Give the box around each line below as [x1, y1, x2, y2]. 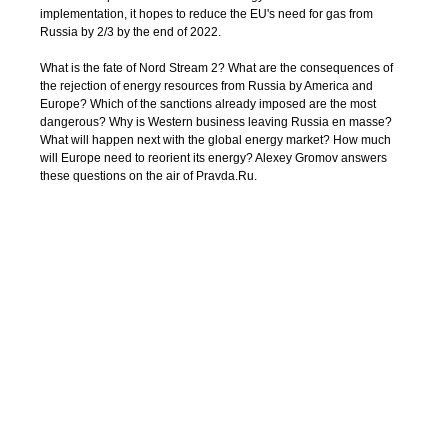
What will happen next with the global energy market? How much [40, 133, 391, 147]
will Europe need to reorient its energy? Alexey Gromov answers [40, 151, 387, 165]
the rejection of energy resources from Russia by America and [40, 79, 373, 93]
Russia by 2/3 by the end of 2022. [40, 25, 221, 39]
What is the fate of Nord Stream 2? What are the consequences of [40, 61, 393, 75]
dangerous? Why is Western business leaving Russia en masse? [40, 115, 392, 129]
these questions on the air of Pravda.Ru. [40, 169, 257, 183]
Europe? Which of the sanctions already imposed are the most [40, 97, 376, 111]
